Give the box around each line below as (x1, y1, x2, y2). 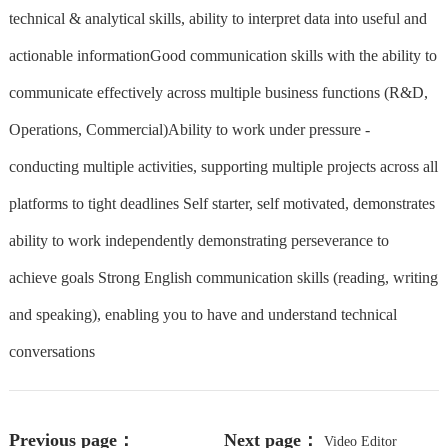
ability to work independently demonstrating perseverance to (8, 231, 389, 249)
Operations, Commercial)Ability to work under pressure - (8, 120, 370, 138)
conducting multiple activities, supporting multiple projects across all (8, 157, 438, 175)
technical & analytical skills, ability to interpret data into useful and (8, 9, 427, 27)
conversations (8, 342, 95, 360)
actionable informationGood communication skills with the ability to (8, 46, 437, 64)
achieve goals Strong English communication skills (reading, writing (8, 268, 438, 286)
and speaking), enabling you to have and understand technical (8, 305, 397, 323)
